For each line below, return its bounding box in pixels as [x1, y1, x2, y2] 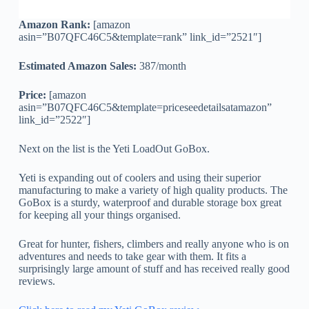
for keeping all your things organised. [18, 208, 181, 221]
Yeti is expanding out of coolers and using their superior [18, 171, 261, 183]
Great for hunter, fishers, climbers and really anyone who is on [18, 237, 289, 250]
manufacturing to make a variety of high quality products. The [18, 183, 288, 196]
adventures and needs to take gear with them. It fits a [18, 250, 246, 262]
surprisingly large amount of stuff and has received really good [18, 262, 290, 275]
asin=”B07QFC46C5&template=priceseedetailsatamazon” [18, 101, 272, 113]
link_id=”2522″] [18, 113, 90, 126]
